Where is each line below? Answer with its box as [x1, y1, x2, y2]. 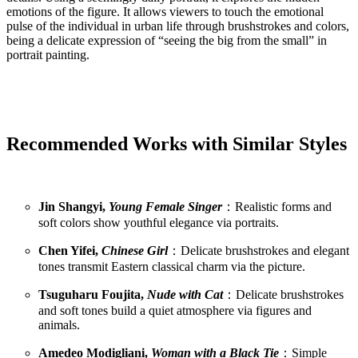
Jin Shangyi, [38, 200, 109, 214]
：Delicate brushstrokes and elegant [168, 244, 349, 258]
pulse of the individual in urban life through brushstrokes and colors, [6, 18, 349, 33]
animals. [38, 318, 80, 332]
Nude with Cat [147, 288, 223, 302]
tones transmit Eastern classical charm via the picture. [38, 260, 305, 274]
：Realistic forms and [222, 200, 332, 214]
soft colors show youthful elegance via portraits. [38, 216, 279, 230]
